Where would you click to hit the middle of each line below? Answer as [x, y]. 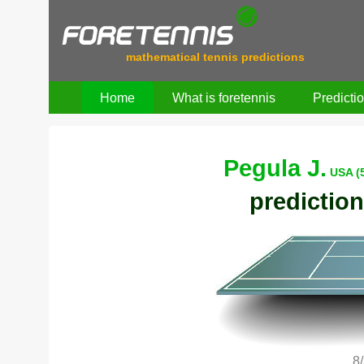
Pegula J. [275, 168]
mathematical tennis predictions [216, 57]
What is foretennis [224, 97]
